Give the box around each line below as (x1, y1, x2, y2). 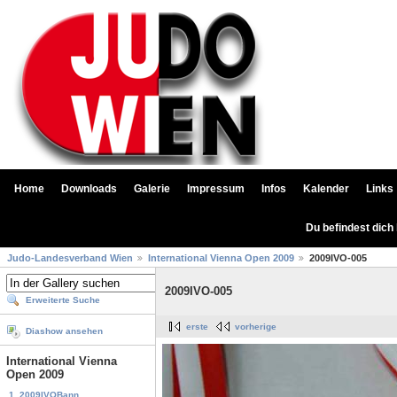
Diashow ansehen (26, 326, 103, 337)
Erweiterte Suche (26, 295, 100, 306)
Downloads (61, 183, 117, 195)
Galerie (134, 183, 170, 195)
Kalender (303, 183, 349, 195)
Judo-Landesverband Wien (7, 253, 133, 264)
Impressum (187, 183, 245, 195)
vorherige (235, 322, 276, 332)
